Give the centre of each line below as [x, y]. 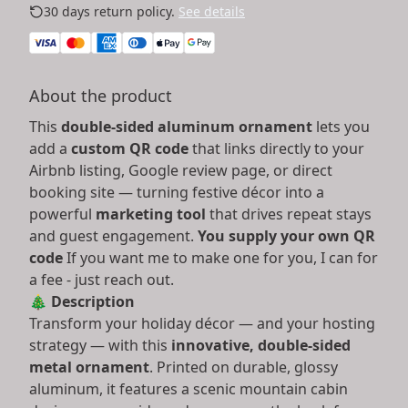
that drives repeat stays [289, 214]
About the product [101, 95]
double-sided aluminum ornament [187, 126]
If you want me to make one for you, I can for [222, 257]
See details [212, 11]
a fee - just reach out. [103, 279]
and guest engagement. [113, 235]
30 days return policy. [109, 11]
